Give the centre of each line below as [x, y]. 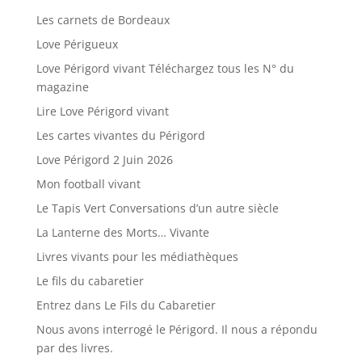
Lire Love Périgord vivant [102, 112]
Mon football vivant [88, 184]
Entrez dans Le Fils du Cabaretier [126, 305]
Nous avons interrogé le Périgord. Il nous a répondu [177, 330]
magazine [62, 87]
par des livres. [74, 348]
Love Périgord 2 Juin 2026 [104, 160]
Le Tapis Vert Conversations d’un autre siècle [157, 208]
